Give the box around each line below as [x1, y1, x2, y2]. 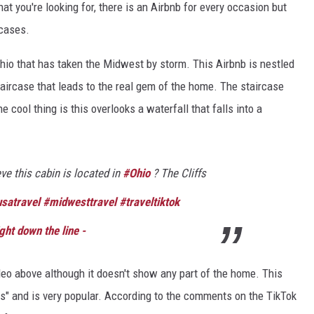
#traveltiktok [119, 194, 179, 209]
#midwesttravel [43, 194, 116, 209]
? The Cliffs [150, 165, 206, 180]
